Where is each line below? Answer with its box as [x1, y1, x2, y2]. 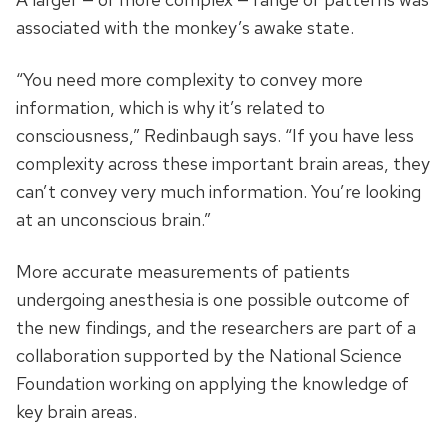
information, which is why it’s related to [16, 96, 325, 120]
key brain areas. [16, 400, 137, 424]
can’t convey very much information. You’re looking [16, 180, 421, 204]
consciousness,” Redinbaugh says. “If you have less [16, 124, 414, 148]
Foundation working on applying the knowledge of [16, 372, 409, 396]
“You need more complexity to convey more [16, 68, 363, 92]
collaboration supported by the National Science [16, 344, 402, 368]
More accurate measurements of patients [16, 260, 350, 284]
